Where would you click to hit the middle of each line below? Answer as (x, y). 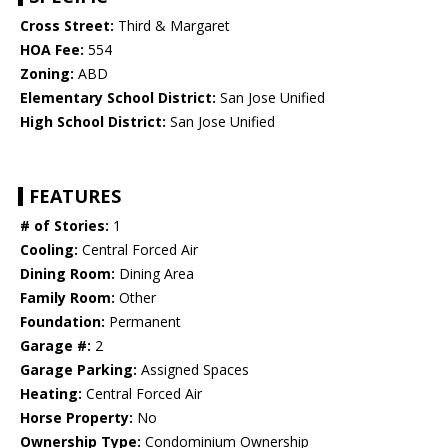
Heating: (51, 394)
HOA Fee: (52, 50)
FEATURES (75, 196)
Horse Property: (76, 418)
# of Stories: (64, 226)
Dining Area (154, 274)
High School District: (93, 122)
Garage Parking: (78, 370)
